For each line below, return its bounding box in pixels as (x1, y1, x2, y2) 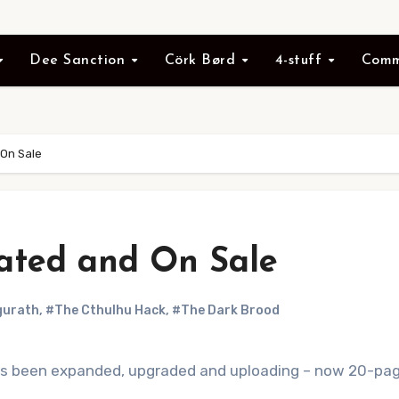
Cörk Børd (164, 53, 240, 68)
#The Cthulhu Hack (45, 303, 166, 318)
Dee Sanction (29, 53, 130, 68)
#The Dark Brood (172, 303, 280, 318)
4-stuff (274, 53, 327, 68)
